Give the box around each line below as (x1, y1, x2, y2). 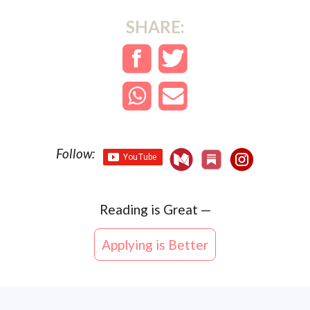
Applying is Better (102, 237, 208, 253)
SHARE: (126, 16, 184, 37)
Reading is (99, 201, 163, 218)
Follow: (56, 145, 95, 162)
